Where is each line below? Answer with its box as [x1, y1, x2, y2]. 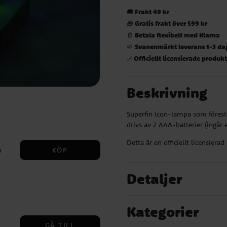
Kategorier [127, 203, 199, 221]
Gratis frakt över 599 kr [135, 19, 208, 28]
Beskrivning [127, 84, 208, 102]
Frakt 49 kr [135, 7, 170, 16]
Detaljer [127, 170, 182, 188]
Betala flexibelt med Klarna [135, 30, 220, 40]
